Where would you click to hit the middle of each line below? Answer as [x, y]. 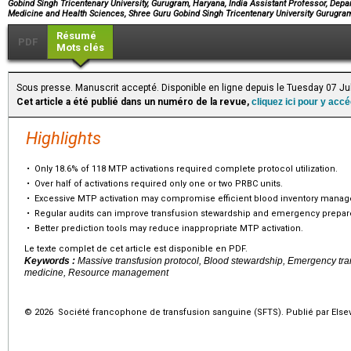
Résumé [76, 35]
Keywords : [51, 261]
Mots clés [80, 47]
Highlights [63, 138]
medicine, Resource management [96, 272]
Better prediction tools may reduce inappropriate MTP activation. [169, 228]
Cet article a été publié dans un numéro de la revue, [134, 101]
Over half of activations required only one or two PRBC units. [159, 183]
